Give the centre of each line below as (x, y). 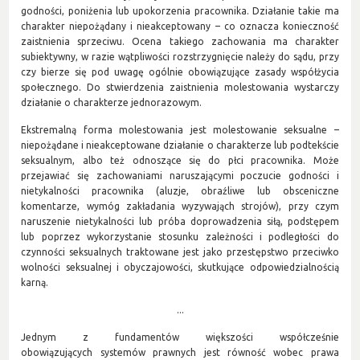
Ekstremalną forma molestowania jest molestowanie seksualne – (180, 129)
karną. (35, 282)
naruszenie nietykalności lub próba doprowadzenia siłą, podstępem (180, 221)
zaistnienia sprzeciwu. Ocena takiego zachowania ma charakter (180, 41)
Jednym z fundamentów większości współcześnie (180, 337)
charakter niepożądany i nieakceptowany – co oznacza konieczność (180, 26)
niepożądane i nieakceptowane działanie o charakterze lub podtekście (180, 145)
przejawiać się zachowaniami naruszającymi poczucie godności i (180, 175)
